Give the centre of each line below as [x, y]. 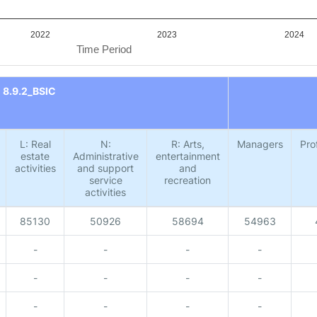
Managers [260, 144]
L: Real [35, 144]
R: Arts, [188, 144]
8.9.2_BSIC [29, 91]
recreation [188, 180]
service [105, 180]
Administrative [105, 156]
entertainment [188, 156]
